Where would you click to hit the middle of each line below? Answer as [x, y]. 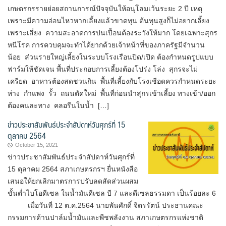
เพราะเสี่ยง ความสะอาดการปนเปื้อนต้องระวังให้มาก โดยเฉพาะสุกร [112, 33]
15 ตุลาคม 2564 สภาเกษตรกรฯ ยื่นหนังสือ [73, 169]
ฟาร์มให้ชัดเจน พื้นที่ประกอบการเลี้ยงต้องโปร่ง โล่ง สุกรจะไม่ [103, 69]
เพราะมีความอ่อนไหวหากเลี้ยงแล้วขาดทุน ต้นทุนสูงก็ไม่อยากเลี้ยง [108, 21]
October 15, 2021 [37, 145]
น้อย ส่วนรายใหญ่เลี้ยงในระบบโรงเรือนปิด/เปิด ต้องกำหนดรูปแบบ [110, 57]
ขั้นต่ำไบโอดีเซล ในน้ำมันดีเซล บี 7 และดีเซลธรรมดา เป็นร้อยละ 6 [112, 193]
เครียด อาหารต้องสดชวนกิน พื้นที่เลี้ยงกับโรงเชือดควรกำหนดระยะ [112, 81]
